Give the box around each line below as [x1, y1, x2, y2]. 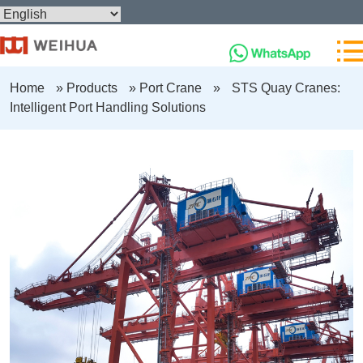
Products [66, 81, 117, 95]
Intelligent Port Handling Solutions [9, 100, 206, 114]
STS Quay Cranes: [231, 81, 340, 95]
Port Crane [139, 81, 202, 95]
